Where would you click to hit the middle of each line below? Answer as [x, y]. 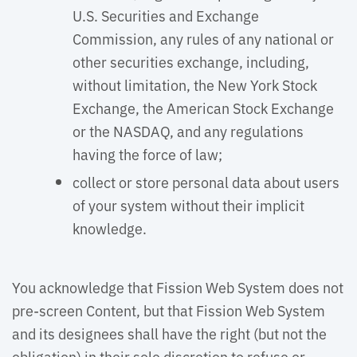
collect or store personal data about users [206, 182]
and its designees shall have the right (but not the [169, 333]
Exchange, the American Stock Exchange [203, 108]
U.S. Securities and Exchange [166, 15]
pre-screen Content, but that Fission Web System [169, 310]
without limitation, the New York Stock [195, 84]
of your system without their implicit [188, 205]
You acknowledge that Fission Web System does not [178, 287]
